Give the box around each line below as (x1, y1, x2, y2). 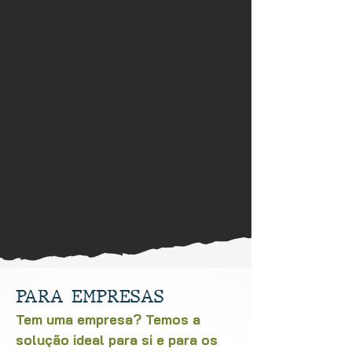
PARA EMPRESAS (16, 284, 164, 308)
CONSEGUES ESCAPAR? (29, 150, 222, 174)
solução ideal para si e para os (16, 332, 218, 348)
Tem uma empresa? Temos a (16, 311, 200, 328)
